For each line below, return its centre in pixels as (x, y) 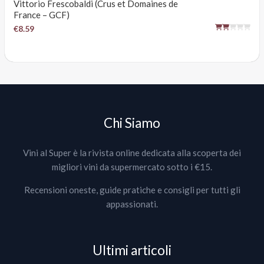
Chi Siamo (132, 123)
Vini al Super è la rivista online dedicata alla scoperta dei (132, 153)
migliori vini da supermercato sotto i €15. (132, 167)
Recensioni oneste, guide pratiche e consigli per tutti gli (132, 190)
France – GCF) (42, 15)
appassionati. (132, 204)
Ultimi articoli (132, 250)
